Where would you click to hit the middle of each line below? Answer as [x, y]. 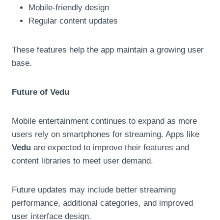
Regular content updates [73, 21]
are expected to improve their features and [110, 147]
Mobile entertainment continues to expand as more [104, 121]
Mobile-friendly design [69, 7]
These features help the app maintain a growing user [108, 50]
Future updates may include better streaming [94, 190]
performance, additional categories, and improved [102, 203]
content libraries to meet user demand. [82, 161]
